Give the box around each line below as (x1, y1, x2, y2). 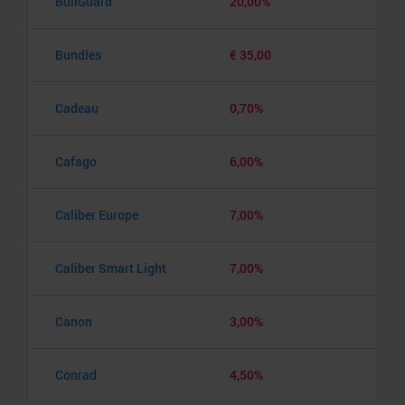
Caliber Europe (55, 205, 138, 223)
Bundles (55, 45, 101, 63)
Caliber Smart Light (55, 259, 166, 277)
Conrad (55, 365, 97, 383)
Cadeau (55, 99, 99, 117)
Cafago (55, 152, 97, 170)
